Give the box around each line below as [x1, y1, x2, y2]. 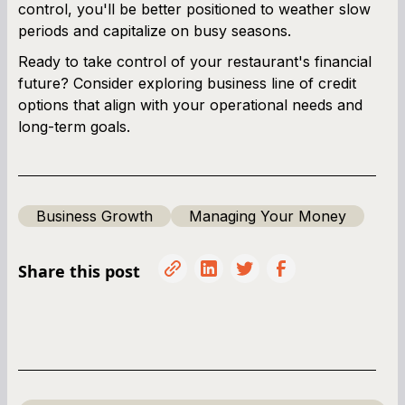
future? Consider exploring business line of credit [18, 73, 356, 92]
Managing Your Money [189, 206, 346, 225]
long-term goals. [18, 117, 130, 136]
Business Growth [36, 206, 153, 225]
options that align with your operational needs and [18, 95, 363, 114]
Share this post [18, 259, 140, 282]
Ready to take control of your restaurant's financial [18, 52, 372, 71]
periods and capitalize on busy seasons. [18, 21, 291, 40]
